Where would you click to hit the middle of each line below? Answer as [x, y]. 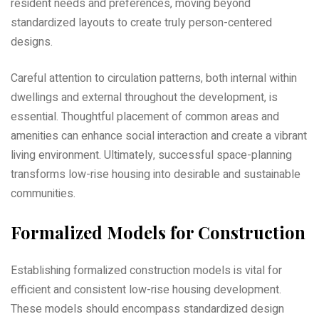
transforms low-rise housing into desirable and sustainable [156, 175]
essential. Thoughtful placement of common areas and [145, 117]
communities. [43, 194]
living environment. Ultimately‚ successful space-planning [151, 156]
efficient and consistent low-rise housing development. [146, 290]
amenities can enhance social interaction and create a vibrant [159, 136]
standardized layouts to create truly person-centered [141, 23]
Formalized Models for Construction [158, 232]
